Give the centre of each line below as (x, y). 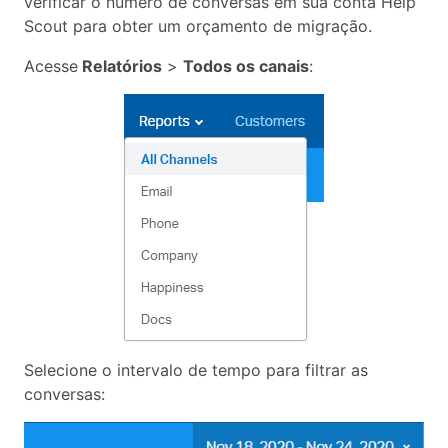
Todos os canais (246, 65)
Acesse (51, 65)
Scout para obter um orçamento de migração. (198, 25)
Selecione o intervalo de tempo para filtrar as (196, 369)
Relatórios (120, 65)
